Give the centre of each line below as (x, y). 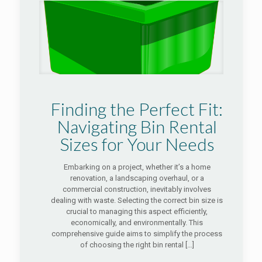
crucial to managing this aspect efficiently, (137, 211)
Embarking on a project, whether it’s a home (137, 167)
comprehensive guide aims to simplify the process (137, 234)
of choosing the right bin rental (132, 245)
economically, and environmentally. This (137, 223)
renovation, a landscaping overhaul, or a (137, 178)
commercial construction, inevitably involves (137, 189)
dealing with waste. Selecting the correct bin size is (137, 200)
